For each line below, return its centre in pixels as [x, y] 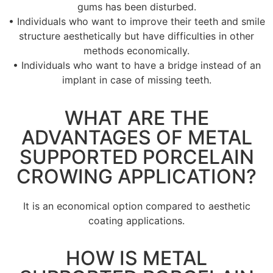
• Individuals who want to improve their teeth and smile [136, 22]
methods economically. [136, 51]
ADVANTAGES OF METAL [136, 137]
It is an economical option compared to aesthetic [136, 206]
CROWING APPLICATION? [136, 176]
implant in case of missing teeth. [136, 80]
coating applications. [136, 220]
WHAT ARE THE [136, 118]
